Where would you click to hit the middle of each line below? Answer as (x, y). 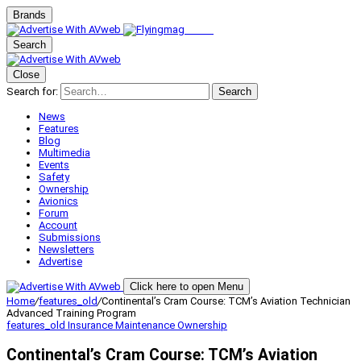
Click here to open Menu (187, 286)
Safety (54, 177)
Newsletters (66, 249)
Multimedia (64, 153)
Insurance (91, 325)
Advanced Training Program (71, 313)
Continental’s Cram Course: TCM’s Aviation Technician (226, 301)
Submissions (70, 237)
